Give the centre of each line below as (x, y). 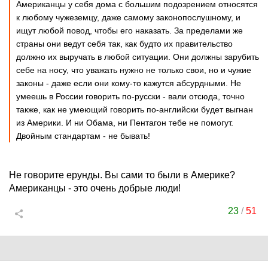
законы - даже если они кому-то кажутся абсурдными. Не (129, 83)
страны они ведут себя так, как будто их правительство (124, 44)
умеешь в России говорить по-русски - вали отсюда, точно (130, 96)
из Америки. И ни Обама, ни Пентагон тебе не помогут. (125, 123)
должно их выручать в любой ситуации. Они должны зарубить (138, 57)
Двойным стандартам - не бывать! (83, 136)
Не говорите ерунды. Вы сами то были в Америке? (122, 175)
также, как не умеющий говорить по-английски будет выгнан (135, 109)
